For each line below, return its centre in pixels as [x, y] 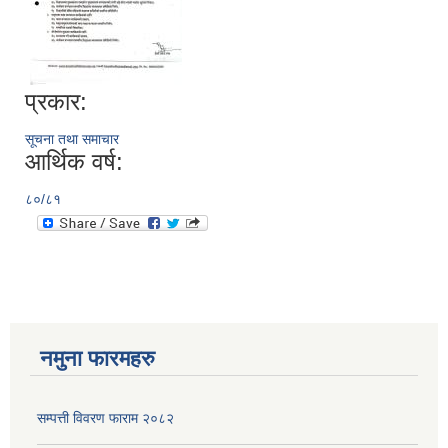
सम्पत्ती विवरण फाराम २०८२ [105, 418]
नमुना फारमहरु [97, 359]
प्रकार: [56, 102]
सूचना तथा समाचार [72, 139]
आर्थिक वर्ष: [74, 162]
